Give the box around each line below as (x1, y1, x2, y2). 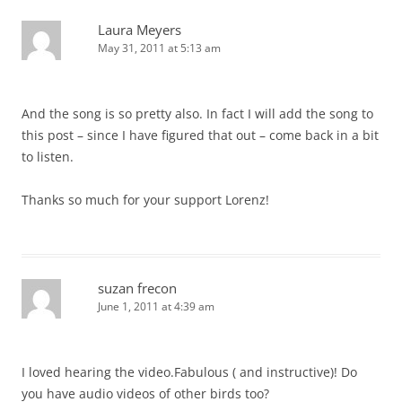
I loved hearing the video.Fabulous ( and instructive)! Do (22, 363, 357, 380)
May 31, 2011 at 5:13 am (98, 40, 221, 56)
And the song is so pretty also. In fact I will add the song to (22, 105, 373, 122)
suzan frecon (98, 279, 177, 297)
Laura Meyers (98, 21, 181, 39)
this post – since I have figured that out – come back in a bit (22, 127, 379, 144)
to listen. (22, 148, 74, 165)
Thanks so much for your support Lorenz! (22, 191, 269, 208)
